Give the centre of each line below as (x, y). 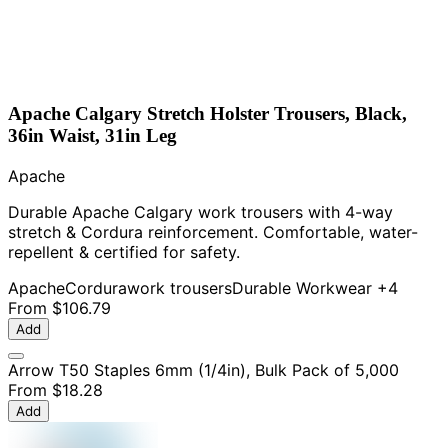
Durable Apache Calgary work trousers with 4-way (200, 211)
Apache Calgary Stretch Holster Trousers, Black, (207, 114)
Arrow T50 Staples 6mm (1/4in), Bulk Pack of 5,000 (203, 369)
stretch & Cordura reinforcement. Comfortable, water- (213, 231)
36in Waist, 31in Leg (92, 136)
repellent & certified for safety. (124, 251)
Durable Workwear (302, 287)
